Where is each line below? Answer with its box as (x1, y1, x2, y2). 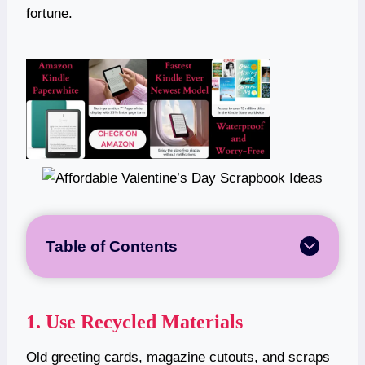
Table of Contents (46, 237, 178, 255)
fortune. (26, 5, 73, 21)
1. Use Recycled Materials (26, 310, 243, 332)
